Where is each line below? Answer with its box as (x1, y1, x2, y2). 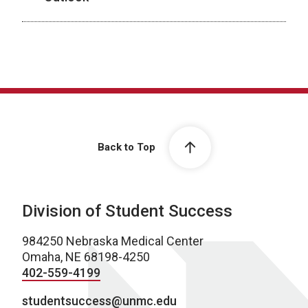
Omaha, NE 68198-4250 (22, 250, 150, 264)
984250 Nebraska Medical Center (22, 234, 203, 248)
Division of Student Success (22, 201, 232, 221)
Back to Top (97, 141, 155, 154)
